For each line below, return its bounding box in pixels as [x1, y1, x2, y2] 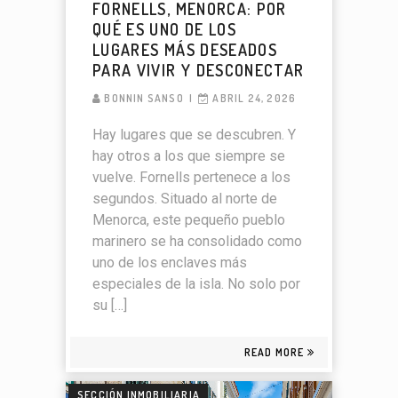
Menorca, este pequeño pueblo [92, 211, 285, 228]
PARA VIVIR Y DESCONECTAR [92, 60, 305, 80]
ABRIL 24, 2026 [212, 91, 297, 105]
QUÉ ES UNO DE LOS [92, 19, 236, 39]
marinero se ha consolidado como [92, 232, 302, 250]
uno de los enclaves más [92, 253, 247, 271]
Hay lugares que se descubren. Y [92, 125, 296, 143]
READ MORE [243, 345, 305, 359]
